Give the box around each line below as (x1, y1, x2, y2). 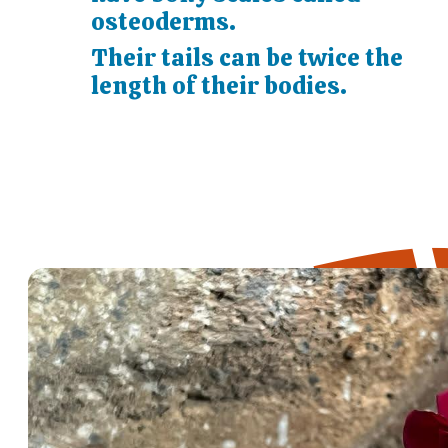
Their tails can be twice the (91, 42, 404, 74)
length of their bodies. (91, 70, 348, 102)
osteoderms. (91, 6, 237, 38)
